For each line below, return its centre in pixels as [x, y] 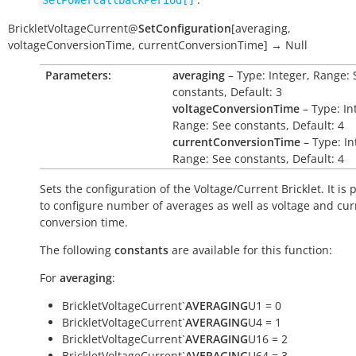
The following [77, 250]
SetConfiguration [185, 28]
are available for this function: [250, 250]
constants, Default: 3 [227, 92]
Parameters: [78, 75]
